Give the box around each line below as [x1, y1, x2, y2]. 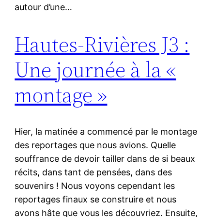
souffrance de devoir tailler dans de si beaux [15, 154, 196, 164]
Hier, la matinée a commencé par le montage [15, 126, 198, 137]
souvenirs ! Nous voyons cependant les [15, 181, 175, 191]
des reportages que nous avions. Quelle [15, 140, 176, 151]
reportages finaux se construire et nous [15, 194, 177, 205]
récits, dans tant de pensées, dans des [15, 167, 172, 178]
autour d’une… [15, 2, 73, 13]
